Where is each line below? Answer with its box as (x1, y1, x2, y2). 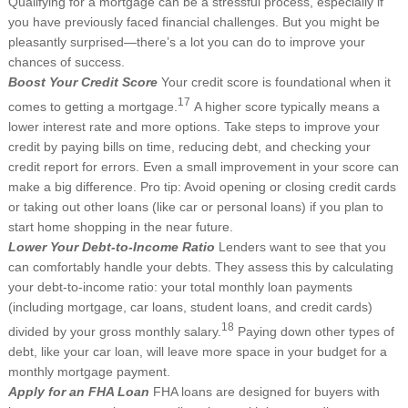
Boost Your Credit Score (7, 75, 161, 90)
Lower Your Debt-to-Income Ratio (7, 240, 219, 255)
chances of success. (7, 55, 128, 70)
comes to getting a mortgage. (7, 99, 178, 115)
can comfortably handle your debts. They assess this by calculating (7, 260, 393, 275)
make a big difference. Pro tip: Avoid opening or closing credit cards (7, 179, 396, 195)
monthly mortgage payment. (7, 363, 174, 379)
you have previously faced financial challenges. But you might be (7, 15, 380, 30)
